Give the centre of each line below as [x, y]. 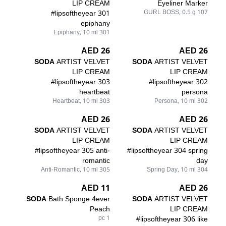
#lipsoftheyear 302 [178, 82]
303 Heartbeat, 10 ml [105, 101]
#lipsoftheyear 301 [80, 13]
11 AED [105, 188]
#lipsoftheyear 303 [80, 82]
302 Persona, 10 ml [203, 101]
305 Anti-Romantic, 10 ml [105, 169]
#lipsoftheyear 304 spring [167, 150]
